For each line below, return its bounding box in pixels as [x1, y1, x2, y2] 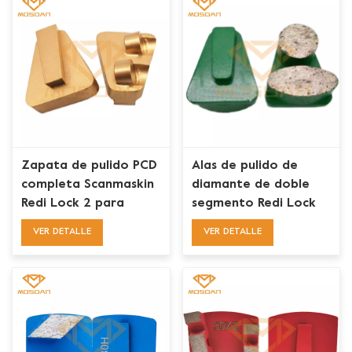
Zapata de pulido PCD [21, 159, 158, 173]
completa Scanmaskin [21, 178, 155, 192]
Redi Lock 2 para [21, 197, 125, 211]
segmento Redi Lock [191, 197, 316, 211]
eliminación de [21, 216, 110, 229]
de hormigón [21, 254, 101, 267]
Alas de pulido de [191, 159, 298, 173]
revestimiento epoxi [21, 235, 144, 248]
